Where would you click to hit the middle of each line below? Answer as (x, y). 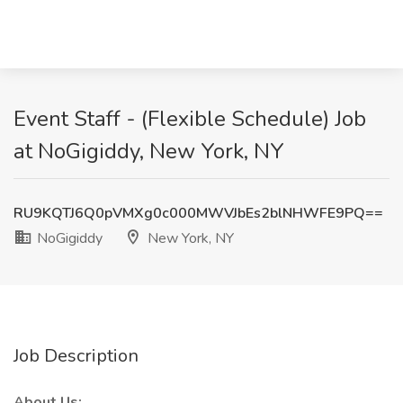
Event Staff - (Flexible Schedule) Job (190, 119)
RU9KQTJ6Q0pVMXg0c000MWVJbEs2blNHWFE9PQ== (198, 213)
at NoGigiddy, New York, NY (149, 151)
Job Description (76, 356)
